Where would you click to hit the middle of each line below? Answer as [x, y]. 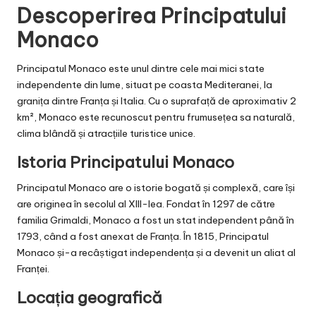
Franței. [33, 269]
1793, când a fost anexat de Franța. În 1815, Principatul [143, 237]
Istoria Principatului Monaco [126, 163]
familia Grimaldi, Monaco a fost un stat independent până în [156, 220]
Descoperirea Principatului [152, 16]
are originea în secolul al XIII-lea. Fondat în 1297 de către [146, 204]
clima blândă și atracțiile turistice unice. [106, 134]
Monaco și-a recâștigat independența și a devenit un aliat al [156, 253]
